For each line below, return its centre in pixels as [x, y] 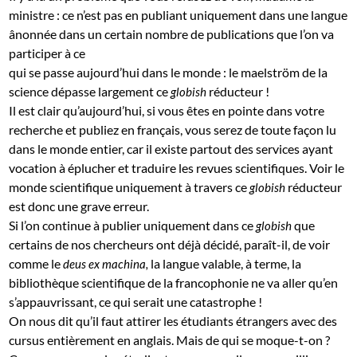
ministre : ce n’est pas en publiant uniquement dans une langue [178, 14]
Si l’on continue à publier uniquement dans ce [133, 225]
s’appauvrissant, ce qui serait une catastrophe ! [136, 301]
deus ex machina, [106, 263]
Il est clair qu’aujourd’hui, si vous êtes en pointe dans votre [167, 110]
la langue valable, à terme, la [225, 263]
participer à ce [47, 53]
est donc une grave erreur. [79, 206]
